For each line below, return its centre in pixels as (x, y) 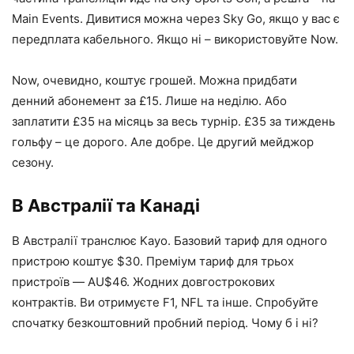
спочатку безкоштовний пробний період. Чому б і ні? (165, 323)
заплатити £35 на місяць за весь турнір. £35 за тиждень (173, 121)
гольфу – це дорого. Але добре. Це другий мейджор (163, 142)
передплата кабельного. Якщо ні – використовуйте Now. (175, 39)
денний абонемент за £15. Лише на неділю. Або (149, 101)
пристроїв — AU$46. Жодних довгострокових (143, 282)
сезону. (33, 162)
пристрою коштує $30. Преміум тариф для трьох (153, 261)
